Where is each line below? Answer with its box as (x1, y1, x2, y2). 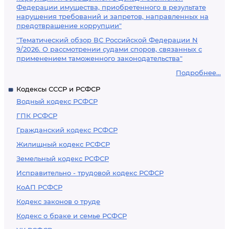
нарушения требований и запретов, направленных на (16, 12, 209, 20)
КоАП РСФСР (16, 183, 62, 191)
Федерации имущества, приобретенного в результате (16, 3, 206, 11)
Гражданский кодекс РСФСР (16, 126, 118, 134)
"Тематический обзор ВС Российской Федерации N (16, 36, 198, 44)
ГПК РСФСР (16, 111, 57, 120)
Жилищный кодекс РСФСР (16, 140, 110, 148)
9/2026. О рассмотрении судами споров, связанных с (16, 45, 202, 53)
